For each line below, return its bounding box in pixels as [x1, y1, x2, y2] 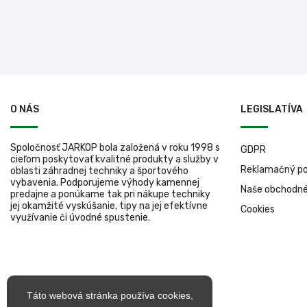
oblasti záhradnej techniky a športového [10, 164, 188, 177]
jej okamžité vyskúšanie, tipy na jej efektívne [10, 199, 208, 212]
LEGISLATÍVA [241, 103, 303, 115]
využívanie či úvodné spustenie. [10, 211, 150, 223]
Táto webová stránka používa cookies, [26, 290, 193, 301]
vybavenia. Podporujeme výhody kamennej [10, 176, 199, 188]
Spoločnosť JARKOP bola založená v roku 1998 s [10, 141, 220, 153]
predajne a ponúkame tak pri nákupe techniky [10, 188, 210, 200]
